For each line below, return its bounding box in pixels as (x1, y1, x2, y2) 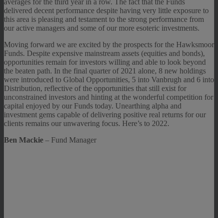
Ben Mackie (4, 136, 45, 145)
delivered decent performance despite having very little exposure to (4, 6, 209, 15)
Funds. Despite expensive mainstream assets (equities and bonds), (4, 49, 205, 58)
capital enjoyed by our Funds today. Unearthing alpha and (4, 102, 182, 110)
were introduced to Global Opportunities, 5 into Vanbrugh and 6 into (4, 75, 214, 84)
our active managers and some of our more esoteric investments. (4, 24, 200, 33)
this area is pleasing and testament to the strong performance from (4, 15, 204, 24)
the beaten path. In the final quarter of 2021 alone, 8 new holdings (4, 67, 206, 75)
